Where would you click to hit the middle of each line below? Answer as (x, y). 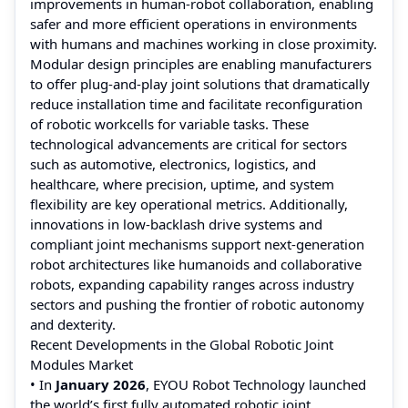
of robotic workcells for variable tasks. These (169, 123)
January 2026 (101, 384)
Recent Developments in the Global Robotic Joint (182, 344)
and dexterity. (73, 324)
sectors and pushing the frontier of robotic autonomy (197, 304)
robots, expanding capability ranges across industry (192, 284)
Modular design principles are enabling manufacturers (201, 63)
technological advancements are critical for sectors (189, 143)
